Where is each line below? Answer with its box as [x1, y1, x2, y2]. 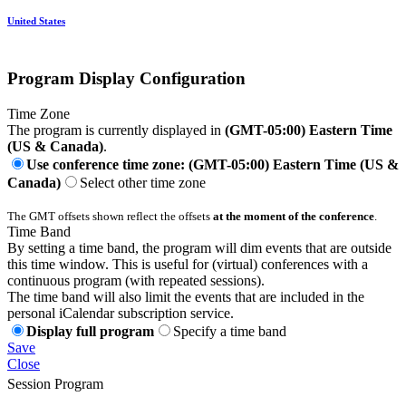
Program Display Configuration [7, 69, 246, 89]
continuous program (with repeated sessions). [7, 272, 265, 288]
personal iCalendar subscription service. [7, 304, 234, 321]
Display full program [26, 323, 154, 339]
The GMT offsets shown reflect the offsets [7, 208, 213, 223]
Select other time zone [80, 174, 206, 190]
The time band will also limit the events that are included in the [7, 288, 364, 304]
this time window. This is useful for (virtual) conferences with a [7, 256, 368, 272]
